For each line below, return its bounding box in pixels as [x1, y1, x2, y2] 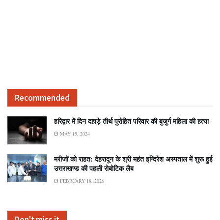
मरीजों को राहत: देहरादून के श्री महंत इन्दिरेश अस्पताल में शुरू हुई [54, 154, 213, 165]
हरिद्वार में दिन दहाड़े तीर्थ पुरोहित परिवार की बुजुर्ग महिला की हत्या [54, 115, 209, 126]
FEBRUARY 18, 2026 [58, 177, 104, 185]
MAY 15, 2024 [58, 130, 90, 137]
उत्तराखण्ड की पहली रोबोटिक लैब [54, 163, 134, 174]
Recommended [15, 92, 70, 103]
